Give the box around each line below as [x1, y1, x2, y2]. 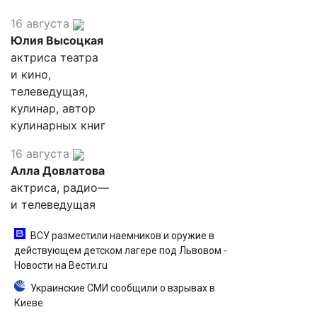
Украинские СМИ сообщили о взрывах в [30, 282, 215, 294]
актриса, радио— [11, 180, 109, 195]
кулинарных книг [11, 118, 105, 132]
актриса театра [11, 50, 98, 64]
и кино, [11, 67, 51, 81]
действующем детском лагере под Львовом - [14, 245, 227, 256]
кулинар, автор [11, 101, 96, 115]
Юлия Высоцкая [11, 33, 103, 47]
